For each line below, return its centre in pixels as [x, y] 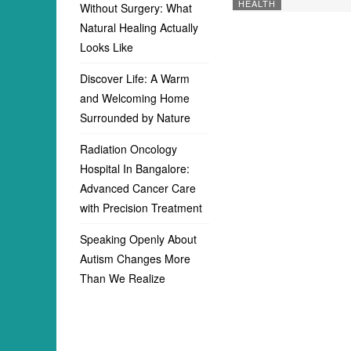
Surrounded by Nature [137, 118]
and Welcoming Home [135, 98]
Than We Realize [123, 278]
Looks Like [107, 47]
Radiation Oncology [128, 149]
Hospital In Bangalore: [135, 168]
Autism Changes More [135, 259]
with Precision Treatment [141, 208]
